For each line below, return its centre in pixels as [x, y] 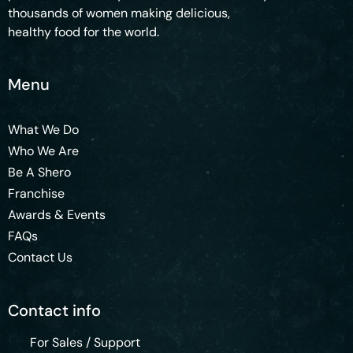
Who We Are [43, 151]
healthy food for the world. [84, 32]
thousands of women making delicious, [119, 13]
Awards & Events [57, 215]
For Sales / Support [85, 342]
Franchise [36, 193]
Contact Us [40, 257]
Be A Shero [39, 172]
